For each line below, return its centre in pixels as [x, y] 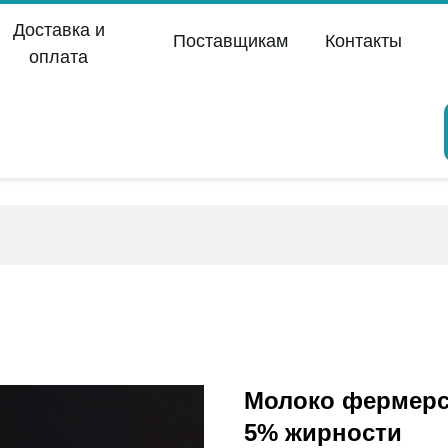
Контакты [363, 41]
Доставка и [58, 30]
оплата [58, 57]
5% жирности [323, 432]
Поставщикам [230, 41]
